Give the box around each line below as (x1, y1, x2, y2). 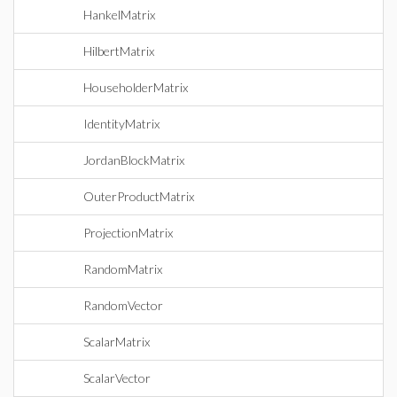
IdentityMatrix (83, 116, 160, 131)
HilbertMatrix (83, 43, 154, 58)
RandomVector (83, 298, 163, 313)
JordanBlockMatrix (83, 152, 184, 167)
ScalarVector (83, 370, 151, 385)
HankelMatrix (83, 7, 155, 22)
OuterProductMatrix (83, 189, 194, 204)
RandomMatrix (83, 261, 162, 276)
